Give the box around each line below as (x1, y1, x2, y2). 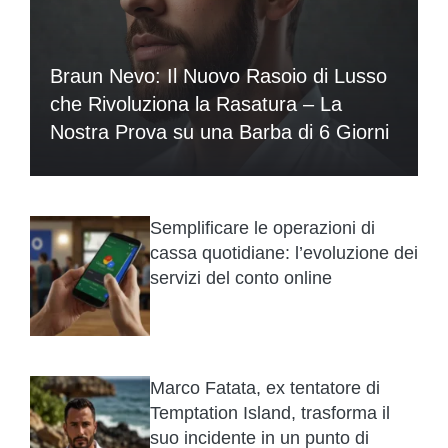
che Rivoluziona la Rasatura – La (50, 92, 342, 115)
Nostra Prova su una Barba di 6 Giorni (50, 120, 389, 143)
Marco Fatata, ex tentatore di (150, 377, 380, 398)
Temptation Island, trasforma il (150, 402, 390, 423)
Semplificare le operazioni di (150, 217, 375, 238)
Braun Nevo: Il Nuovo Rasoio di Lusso (50, 64, 387, 87)
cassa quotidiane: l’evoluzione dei (150, 242, 418, 263)
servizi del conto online (150, 267, 332, 288)
